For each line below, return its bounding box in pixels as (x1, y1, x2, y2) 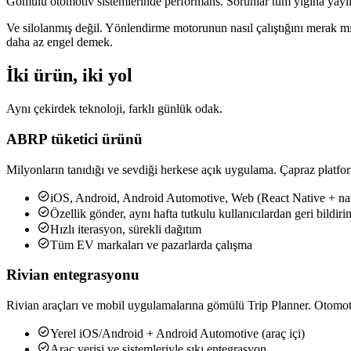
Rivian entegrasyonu (6, 266, 139, 284)
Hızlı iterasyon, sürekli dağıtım (50, 222, 201, 236)
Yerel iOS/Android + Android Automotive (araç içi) (50, 326, 305, 340)
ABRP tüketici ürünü (6, 130, 143, 147)
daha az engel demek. (6, 35, 113, 49)
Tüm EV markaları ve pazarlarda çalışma (50, 237, 252, 251)
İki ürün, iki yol (6, 65, 132, 86)
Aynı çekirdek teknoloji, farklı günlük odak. (6, 102, 223, 116)
